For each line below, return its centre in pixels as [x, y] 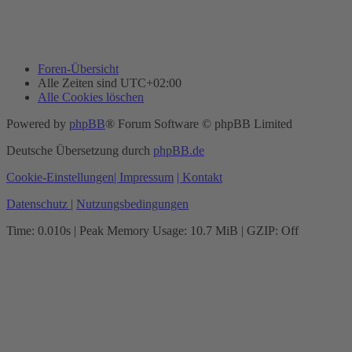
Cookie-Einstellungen [60, 177]
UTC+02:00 [151, 82]
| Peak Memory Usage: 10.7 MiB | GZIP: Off [185, 230]
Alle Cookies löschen [91, 97]
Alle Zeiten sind [79, 82]
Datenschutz [37, 203]
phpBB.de [179, 150]
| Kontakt [200, 177]
